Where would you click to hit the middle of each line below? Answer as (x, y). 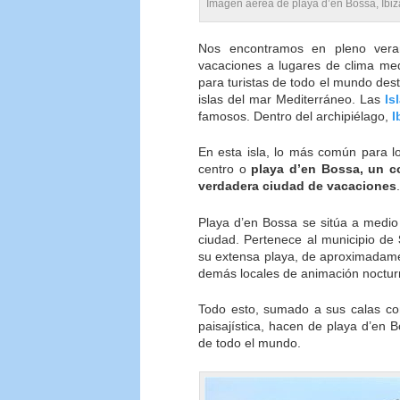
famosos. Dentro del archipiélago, (295, 116)
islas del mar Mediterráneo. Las (292, 99)
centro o (225, 169)
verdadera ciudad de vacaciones (297, 186)
